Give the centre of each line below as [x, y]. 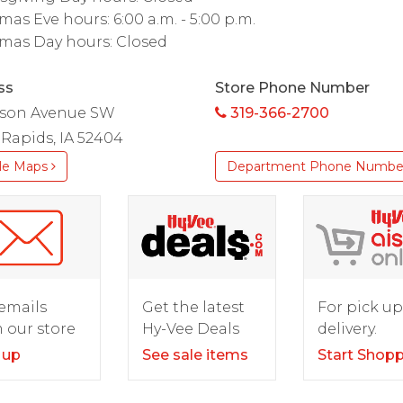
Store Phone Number [292, 88]
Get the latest [193, 307]
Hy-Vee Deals [190, 328]
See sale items [195, 354]
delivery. [347, 328]
